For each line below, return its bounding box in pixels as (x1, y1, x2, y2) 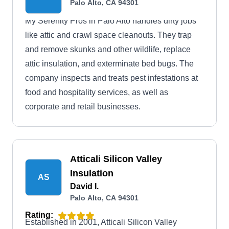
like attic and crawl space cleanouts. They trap (25, 31, 192, 39)
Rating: (25, 211, 53, 219)
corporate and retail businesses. (25, 102, 141, 111)
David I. (70, 182, 99, 191)
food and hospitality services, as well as (25, 88, 168, 97)
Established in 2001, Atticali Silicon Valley (25, 218, 177, 226)
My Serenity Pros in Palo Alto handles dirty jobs (25, 16, 196, 25)
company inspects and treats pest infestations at (25, 74, 198, 82)
